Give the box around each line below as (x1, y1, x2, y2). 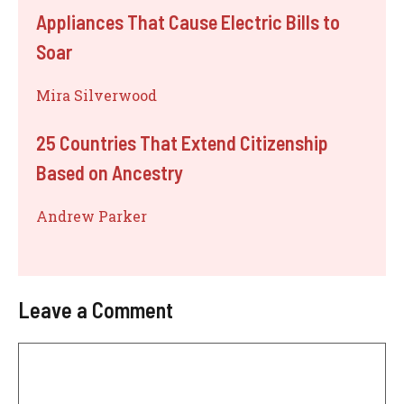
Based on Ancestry (36, 160, 183, 184)
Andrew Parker (36, 206, 147, 225)
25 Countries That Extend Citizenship (36, 130, 328, 154)
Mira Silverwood (36, 85, 157, 105)
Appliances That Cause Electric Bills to (36, 9, 340, 33)
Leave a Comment (18, 296, 173, 323)
